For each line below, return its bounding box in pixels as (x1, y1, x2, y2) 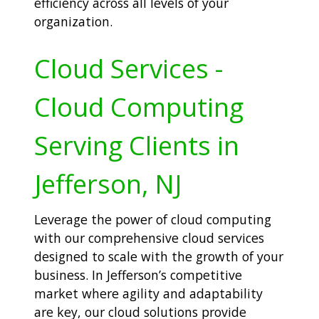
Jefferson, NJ (34, 166, 182, 202)
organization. (34, 12, 113, 30)
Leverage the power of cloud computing (34, 211, 271, 229)
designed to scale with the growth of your (34, 248, 283, 266)
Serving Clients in (34, 127, 239, 164)
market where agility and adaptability (34, 285, 263, 303)
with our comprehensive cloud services (34, 229, 264, 247)
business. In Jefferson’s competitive (34, 266, 242, 284)
